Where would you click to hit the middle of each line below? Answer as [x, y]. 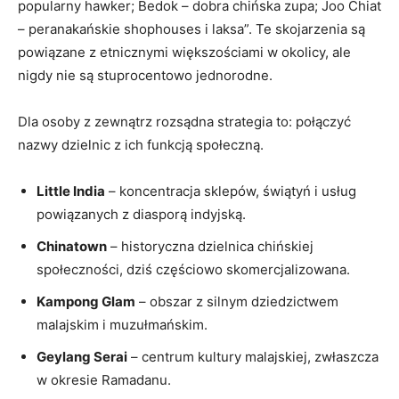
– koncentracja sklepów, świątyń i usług [231, 191]
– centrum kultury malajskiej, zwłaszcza [253, 356]
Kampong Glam [86, 301]
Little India [71, 191]
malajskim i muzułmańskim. [122, 324]
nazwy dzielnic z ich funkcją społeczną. [141, 144]
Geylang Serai [82, 356]
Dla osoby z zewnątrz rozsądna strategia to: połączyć [184, 121]
